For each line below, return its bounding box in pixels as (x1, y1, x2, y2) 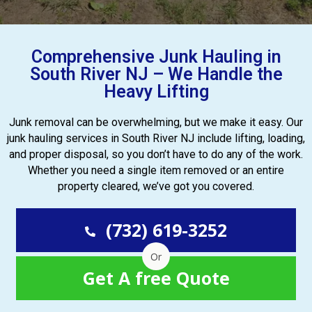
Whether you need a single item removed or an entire (28, 164, 284, 177)
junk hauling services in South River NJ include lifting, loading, (7, 132, 305, 145)
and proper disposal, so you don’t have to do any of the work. (9, 148, 303, 161)
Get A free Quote (82, 266, 230, 290)
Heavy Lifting (103, 81, 209, 102)
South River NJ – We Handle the (29, 64, 283, 84)
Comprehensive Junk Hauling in (31, 47, 281, 67)
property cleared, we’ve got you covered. (58, 180, 254, 193)
